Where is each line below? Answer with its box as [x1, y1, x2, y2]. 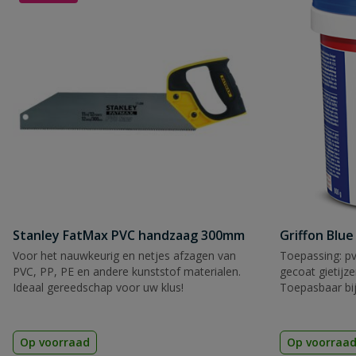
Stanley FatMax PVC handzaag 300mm [13, 226, 245, 244]
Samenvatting [39, 6, 122, 23]
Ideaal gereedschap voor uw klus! [13, 280, 184, 295]
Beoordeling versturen [57, 159, 199, 176]
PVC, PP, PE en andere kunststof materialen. [13, 264, 241, 279]
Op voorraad [20, 335, 90, 350]
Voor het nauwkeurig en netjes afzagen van [13, 248, 236, 263]
